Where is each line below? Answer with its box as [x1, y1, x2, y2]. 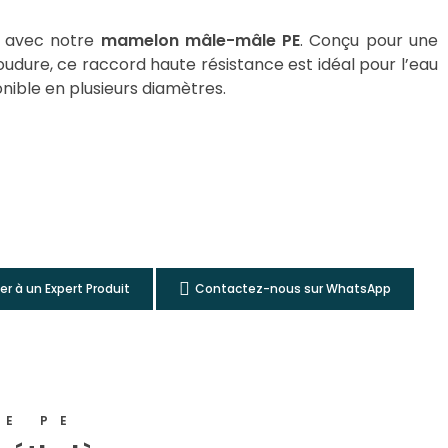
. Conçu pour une [300, 28, 439, 52]
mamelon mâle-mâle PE [100, 28, 301, 52]
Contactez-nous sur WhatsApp [194, 279, 391, 297]
